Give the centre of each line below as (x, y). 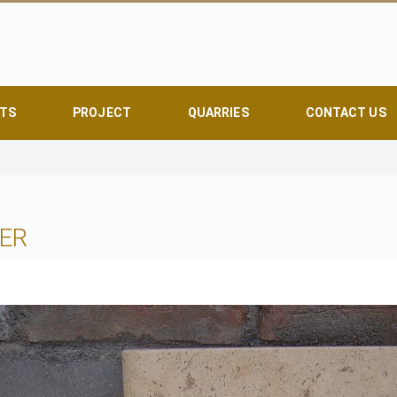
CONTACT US (346, 113)
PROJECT (102, 113)
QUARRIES (218, 113)
